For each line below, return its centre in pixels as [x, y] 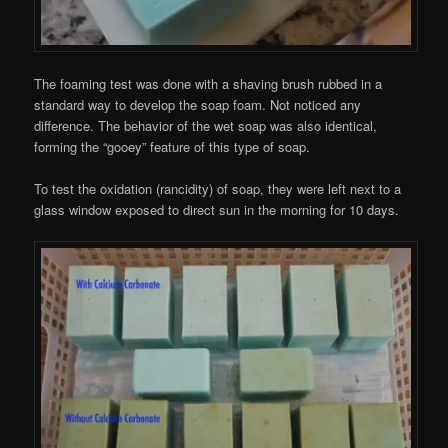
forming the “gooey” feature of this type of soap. [172, 146]
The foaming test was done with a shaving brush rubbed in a [208, 83]
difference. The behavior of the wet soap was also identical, [206, 125]
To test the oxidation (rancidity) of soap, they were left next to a [218, 189]
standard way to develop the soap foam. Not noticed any [198, 104]
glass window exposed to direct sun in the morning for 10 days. [217, 210]
